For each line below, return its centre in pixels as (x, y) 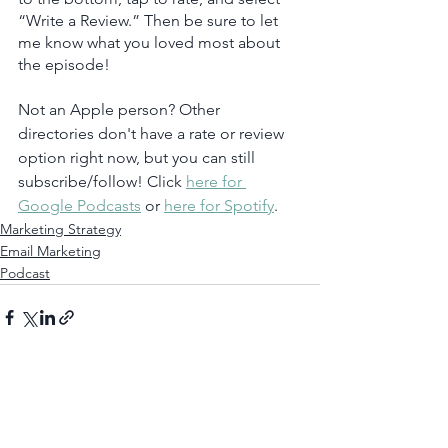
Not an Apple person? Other (121, 109)
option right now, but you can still (138, 157)
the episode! (64, 64)
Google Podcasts (79, 205)
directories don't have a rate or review (153, 133)
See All (298, 390)
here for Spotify (219, 205)
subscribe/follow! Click (102, 181)
